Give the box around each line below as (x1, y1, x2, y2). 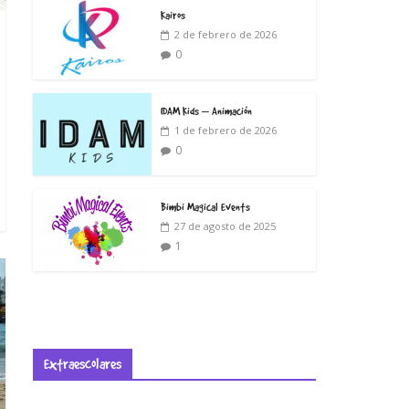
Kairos (161, 7, 185, 21)
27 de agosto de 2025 (174, 218, 276, 233)
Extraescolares (44, 354, 121, 372)
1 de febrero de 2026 (174, 122, 277, 137)
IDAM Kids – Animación (161, 103, 252, 117)
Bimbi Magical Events (161, 199, 250, 213)
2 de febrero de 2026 (174, 26, 277, 41)
